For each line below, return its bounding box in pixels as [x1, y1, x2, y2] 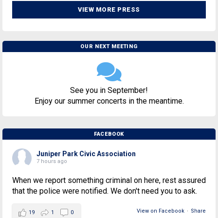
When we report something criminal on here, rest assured [12, 175, 206, 185]
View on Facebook [137, 207, 184, 214]
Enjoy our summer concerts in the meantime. [34, 96, 184, 106]
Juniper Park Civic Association [36, 149, 136, 158]
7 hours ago [36, 158, 67, 164]
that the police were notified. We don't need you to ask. [12, 186, 197, 196]
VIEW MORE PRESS [78, 5, 140, 13]
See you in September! [70, 85, 148, 95]
